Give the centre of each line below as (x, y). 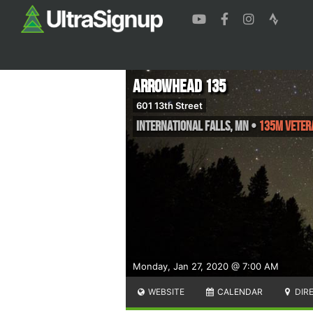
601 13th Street (169, 105)
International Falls (183, 126)
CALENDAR (239, 291)
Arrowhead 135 (179, 87)
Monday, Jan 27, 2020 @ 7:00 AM (206, 266)
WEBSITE (166, 291)
